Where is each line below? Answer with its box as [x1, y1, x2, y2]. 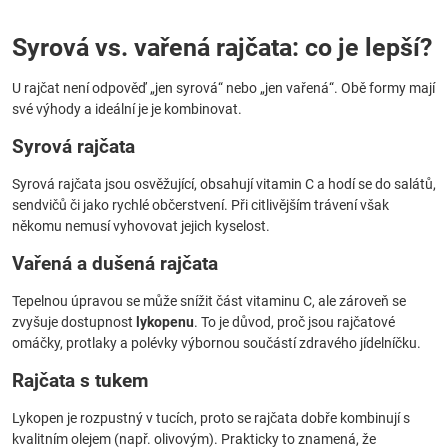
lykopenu [136, 314, 194, 330]
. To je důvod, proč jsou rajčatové [194, 314, 395, 330]
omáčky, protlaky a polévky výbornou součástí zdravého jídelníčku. [12, 335, 421, 351]
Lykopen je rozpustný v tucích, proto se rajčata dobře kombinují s [12, 410, 410, 426]
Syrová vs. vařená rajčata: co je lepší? [12, 33, 432, 62]
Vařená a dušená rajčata [12, 252, 218, 275]
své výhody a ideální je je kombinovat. [12, 101, 242, 117]
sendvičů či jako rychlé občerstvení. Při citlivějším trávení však [12, 197, 389, 213]
